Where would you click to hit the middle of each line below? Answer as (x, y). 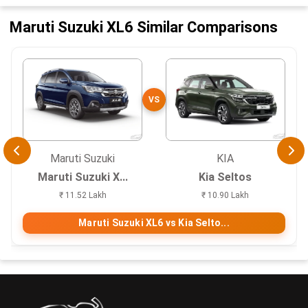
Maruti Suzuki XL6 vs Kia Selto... (154, 222)
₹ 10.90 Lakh (225, 195)
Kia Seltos (225, 177)
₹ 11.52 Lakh (82, 195)
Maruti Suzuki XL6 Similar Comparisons (144, 27)
